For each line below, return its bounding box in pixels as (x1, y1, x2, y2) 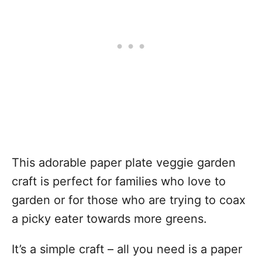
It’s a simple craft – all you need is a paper (12, 242, 242, 256)
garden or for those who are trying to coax (12, 193, 246, 207)
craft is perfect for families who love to (12, 174, 226, 188)
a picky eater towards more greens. (12, 212, 207, 226)
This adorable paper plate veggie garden (12, 156, 236, 170)
